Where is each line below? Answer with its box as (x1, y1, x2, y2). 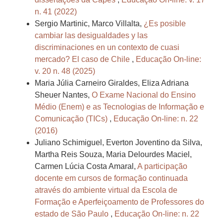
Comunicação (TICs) (35, 114, 110, 123)
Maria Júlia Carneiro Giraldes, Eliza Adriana (35, 79, 189, 88)
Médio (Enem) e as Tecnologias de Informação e (35, 103, 204, 111)
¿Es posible (144, 19, 186, 28)
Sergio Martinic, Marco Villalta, (35, 19, 144, 28)
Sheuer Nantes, (35, 91, 92, 100)
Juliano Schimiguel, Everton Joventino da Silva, (35, 138, 202, 147)
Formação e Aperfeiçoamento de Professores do (35, 198, 204, 207)
